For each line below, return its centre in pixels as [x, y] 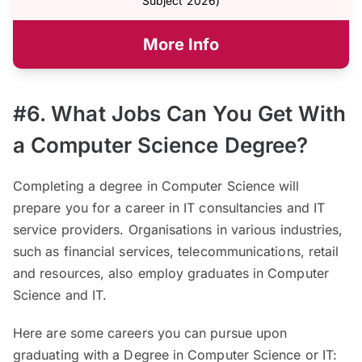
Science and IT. [60, 295]
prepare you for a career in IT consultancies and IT [169, 207]
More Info [181, 44]
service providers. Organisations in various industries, [178, 229]
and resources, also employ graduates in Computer [171, 273]
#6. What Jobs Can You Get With [180, 113]
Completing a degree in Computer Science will [156, 185]
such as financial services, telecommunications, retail [176, 251]
